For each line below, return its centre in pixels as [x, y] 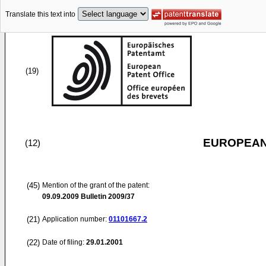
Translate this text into [40, 15]
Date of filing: [63, 242]
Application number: [75, 219]
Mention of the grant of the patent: [96, 185]
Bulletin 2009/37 [107, 197]
